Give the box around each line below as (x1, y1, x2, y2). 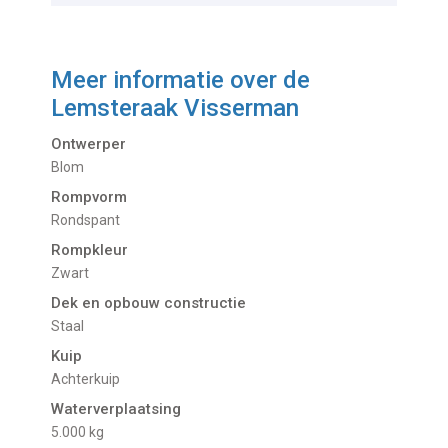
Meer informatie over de (51, 66, 311, 95)
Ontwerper (51, 135, 127, 154)
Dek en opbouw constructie (51, 294, 247, 313)
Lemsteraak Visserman (51, 94, 300, 123)
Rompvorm (51, 188, 128, 207)
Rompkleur (51, 241, 129, 260)
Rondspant (60, 212, 121, 229)
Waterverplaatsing (51, 400, 182, 419)
